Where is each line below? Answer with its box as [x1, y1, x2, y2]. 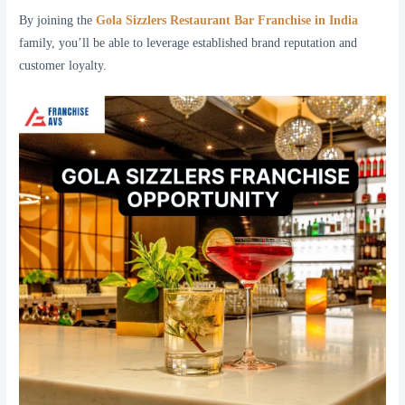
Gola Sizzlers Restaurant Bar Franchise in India [96, 13, 359, 27]
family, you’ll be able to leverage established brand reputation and [19, 35, 358, 50]
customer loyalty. [19, 58, 108, 72]
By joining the [19, 13, 97, 27]
